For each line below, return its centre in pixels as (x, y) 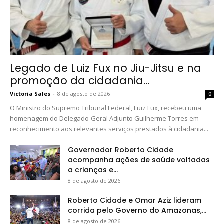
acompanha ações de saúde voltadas (139, 160)
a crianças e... (93, 170)
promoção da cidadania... (80, 80)
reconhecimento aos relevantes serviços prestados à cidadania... (109, 129)
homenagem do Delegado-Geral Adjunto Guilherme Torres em (104, 118)
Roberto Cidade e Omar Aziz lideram (135, 200)
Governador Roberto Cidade (121, 150)
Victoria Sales (30, 93)
